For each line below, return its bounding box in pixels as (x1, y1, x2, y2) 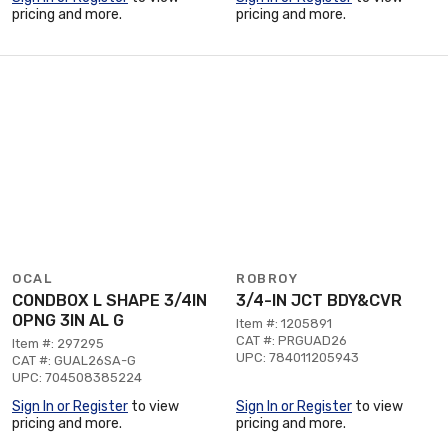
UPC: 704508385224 (12, 369, 142, 385)
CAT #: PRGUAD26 (236, 332, 347, 348)
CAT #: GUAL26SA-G (12, 352, 136, 368)
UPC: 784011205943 (236, 349, 359, 365)
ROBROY (236, 270, 298, 286)
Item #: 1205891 (236, 315, 332, 331)
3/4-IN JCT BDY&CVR (236, 290, 402, 310)
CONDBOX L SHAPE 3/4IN (12, 290, 207, 310)
